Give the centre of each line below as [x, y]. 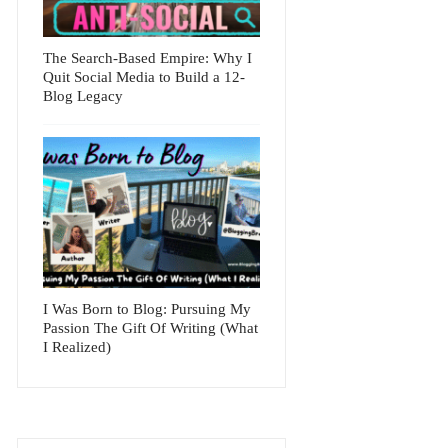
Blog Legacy [83, 96]
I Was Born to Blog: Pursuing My [147, 309]
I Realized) [77, 347]
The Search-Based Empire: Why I [148, 58]
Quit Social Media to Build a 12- [144, 77]
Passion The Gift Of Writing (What [151, 328]
